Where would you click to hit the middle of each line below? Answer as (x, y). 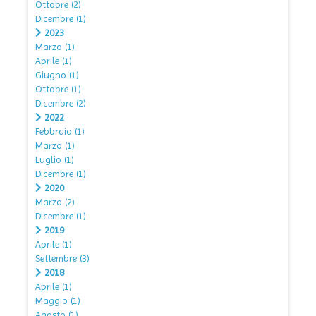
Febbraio (55, 131)
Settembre (57, 258)
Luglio (50, 159)
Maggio (53, 300)
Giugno (52, 75)
